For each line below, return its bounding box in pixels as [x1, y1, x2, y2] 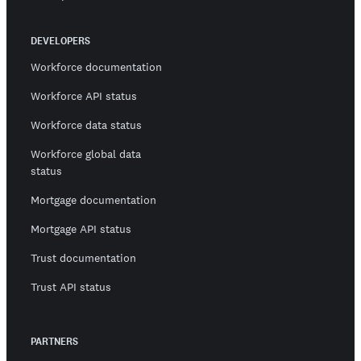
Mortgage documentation [31, 193, 156, 208]
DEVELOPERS [31, 34, 90, 48]
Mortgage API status [31, 222, 131, 237]
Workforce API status [31, 89, 137, 104]
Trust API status [31, 280, 111, 295]
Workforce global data [31, 147, 141, 162]
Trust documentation [31, 251, 136, 266]
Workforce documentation [31, 60, 162, 75]
